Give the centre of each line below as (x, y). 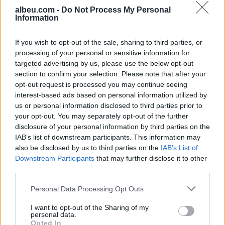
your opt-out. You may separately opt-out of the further (102, 116)
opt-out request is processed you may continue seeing (101, 84)
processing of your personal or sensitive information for (102, 53)
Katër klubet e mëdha (136, 25)
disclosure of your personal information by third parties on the (113, 127)
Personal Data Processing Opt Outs (87, 189)
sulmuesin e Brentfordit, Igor (149, 46)
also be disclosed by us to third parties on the (88, 148)
